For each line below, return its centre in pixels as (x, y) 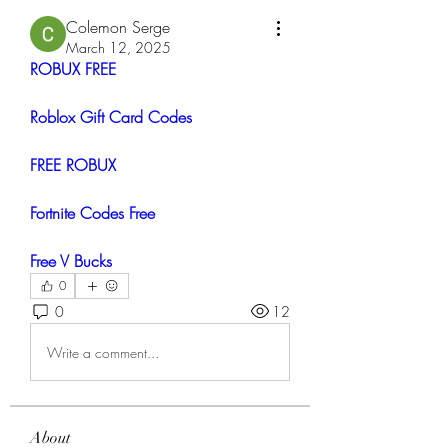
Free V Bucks (71, 261)
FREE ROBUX (73, 165)
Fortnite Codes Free (92, 213)
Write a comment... (103, 352)
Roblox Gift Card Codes (111, 117)
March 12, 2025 (118, 47)
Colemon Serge (118, 27)
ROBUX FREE (73, 69)
